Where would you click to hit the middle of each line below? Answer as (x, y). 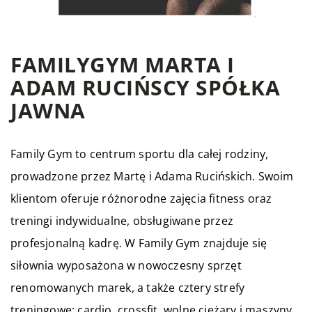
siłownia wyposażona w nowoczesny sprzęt (126, 265)
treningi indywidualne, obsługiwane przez (122, 221)
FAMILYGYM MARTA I (123, 64)
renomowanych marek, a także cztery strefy (128, 288)
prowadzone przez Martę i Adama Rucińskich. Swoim (152, 176)
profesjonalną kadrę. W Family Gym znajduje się (139, 243)
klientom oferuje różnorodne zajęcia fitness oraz (141, 198)
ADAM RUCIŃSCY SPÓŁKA (145, 87)
